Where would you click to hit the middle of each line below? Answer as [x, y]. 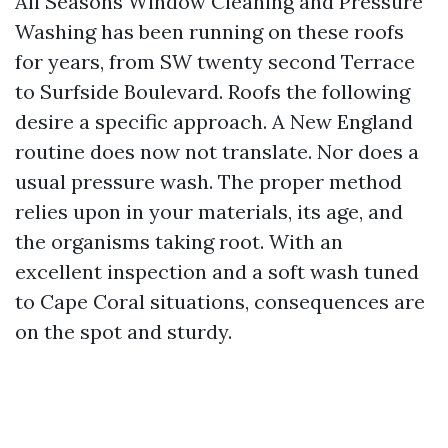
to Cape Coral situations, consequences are [220, 301]
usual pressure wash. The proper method [208, 181]
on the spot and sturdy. [123, 331]
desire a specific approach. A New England [214, 121]
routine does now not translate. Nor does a [217, 151]
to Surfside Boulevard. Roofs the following [212, 91]
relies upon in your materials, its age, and [209, 211]
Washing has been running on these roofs [209, 31]
